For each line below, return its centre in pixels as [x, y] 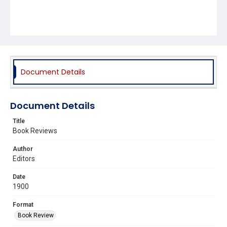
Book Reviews [35, 130]
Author [23, 149]
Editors [24, 158]
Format [23, 204]
